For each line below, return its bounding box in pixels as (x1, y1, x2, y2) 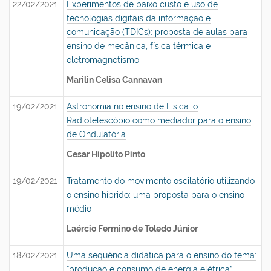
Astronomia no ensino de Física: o (67, 102, 198, 111)
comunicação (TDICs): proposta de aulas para (67, 27, 247, 37)
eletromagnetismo (67, 55, 139, 65)
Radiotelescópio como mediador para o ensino (67, 116, 251, 125)
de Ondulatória (67, 129, 126, 139)
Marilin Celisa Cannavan (67, 75, 162, 85)
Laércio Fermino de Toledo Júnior (67, 224, 198, 233)
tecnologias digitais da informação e (67, 13, 211, 23)
